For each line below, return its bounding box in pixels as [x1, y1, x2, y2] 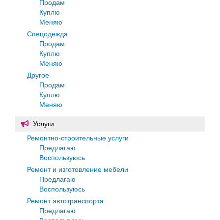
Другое [27, 71, 49, 79]
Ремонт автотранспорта [27, 196, 104, 205]
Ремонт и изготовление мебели [27, 165, 128, 173]
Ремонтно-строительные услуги [27, 134, 129, 142]
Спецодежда [27, 29, 68, 38]
